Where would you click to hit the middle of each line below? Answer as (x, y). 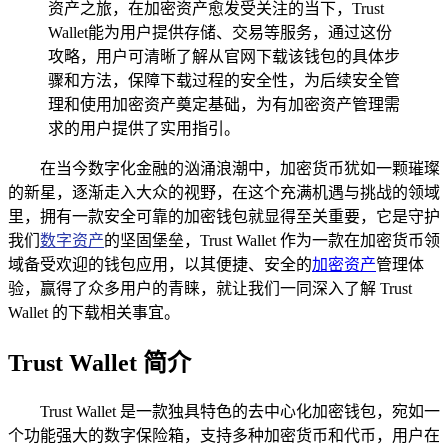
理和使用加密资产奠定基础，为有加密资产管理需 (224, 104)
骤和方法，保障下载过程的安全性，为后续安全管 (224, 80)
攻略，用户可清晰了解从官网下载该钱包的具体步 (224, 56)
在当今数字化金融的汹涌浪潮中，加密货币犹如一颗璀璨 (240, 168)
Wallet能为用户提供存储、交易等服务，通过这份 (220, 32)
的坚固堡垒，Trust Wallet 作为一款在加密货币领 (272, 240)
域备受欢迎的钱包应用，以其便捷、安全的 (160, 264)
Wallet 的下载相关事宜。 (94, 312)
